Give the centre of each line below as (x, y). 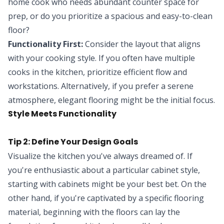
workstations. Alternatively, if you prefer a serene (101, 86)
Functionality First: (45, 44)
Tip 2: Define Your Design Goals (73, 141)
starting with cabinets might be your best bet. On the (107, 184)
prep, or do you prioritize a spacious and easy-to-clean (110, 16)
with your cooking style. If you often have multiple (101, 58)
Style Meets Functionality (62, 113)
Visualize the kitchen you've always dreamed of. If (100, 156)
